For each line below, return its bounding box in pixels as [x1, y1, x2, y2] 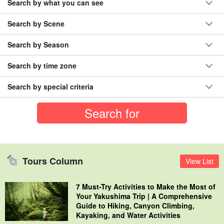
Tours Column [22, 154, 83, 167]
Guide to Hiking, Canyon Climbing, [76, 200, 194, 211]
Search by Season [7, 39, 69, 50]
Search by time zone [7, 60, 76, 71]
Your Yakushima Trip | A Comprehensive [76, 191, 212, 201]
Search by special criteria [7, 81, 93, 92]
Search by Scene [7, 18, 64, 29]
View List [185, 155, 213, 166]
